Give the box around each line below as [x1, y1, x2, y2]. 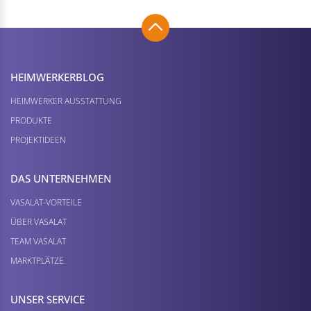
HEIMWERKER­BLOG [10, 69, 104, 84]
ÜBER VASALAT [10, 215, 67, 228]
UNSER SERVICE [10, 292, 85, 306]
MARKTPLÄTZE [10, 254, 64, 267]
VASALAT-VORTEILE [10, 196, 82, 208]
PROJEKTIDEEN [10, 133, 66, 146]
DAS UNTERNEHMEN [10, 171, 112, 185]
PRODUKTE [10, 114, 52, 126]
